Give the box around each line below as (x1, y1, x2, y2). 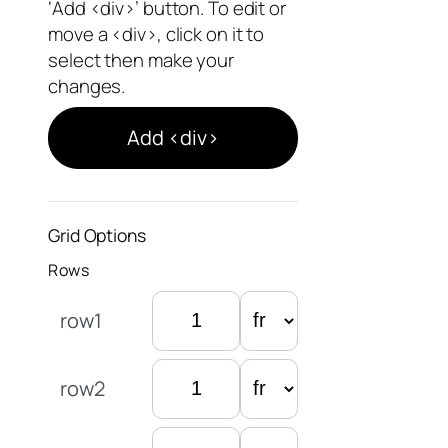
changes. (48, 72, 126, 99)
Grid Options (48, 222, 146, 247)
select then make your (48, 46, 234, 73)
